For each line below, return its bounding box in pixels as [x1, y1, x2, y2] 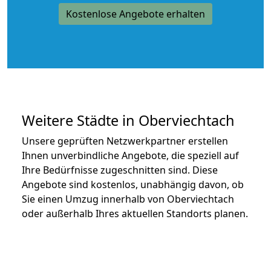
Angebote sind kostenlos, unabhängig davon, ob [22, 177, 244, 191]
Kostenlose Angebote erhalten [66, 7, 205, 21]
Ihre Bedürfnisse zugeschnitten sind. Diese [22, 163, 218, 177]
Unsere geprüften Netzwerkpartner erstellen [22, 134, 228, 148]
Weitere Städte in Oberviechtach [22, 110, 235, 130]
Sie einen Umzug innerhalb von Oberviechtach [22, 192, 234, 206]
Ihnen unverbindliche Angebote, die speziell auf [22, 148, 239, 162]
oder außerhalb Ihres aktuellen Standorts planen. [22, 206, 248, 220]
